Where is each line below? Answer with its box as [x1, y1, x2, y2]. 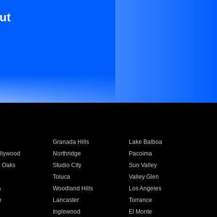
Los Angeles [129, 185, 162, 192]
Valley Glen [129, 173, 159, 180]
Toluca [52, 173, 70, 180]
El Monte [129, 208, 153, 215]
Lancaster [52, 197, 79, 203]
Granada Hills [52, 139, 89, 145]
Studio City [52, 162, 81, 169]
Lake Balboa [129, 139, 163, 145]
